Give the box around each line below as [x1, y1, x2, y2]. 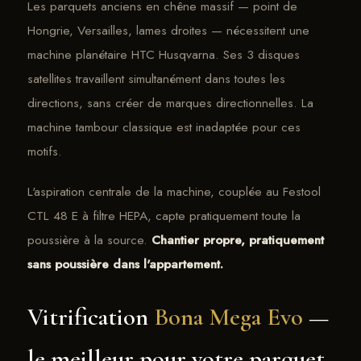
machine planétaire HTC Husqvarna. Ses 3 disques [27, 44, 300, 64]
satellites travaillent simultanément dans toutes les [27, 68, 285, 88]
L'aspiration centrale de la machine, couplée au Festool [27, 181, 321, 201]
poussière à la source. [27, 230, 151, 249]
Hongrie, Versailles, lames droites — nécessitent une [27, 20, 309, 39]
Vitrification [27, 302, 154, 333]
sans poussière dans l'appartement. [27, 254, 223, 273]
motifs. [27, 141, 62, 160]
